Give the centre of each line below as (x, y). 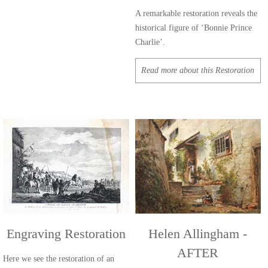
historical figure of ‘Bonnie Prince (193, 28)
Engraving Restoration (66, 233)
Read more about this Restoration (198, 70)
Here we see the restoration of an (59, 258)
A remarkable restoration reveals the (196, 13)
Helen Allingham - (198, 233)
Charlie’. (150, 42)
